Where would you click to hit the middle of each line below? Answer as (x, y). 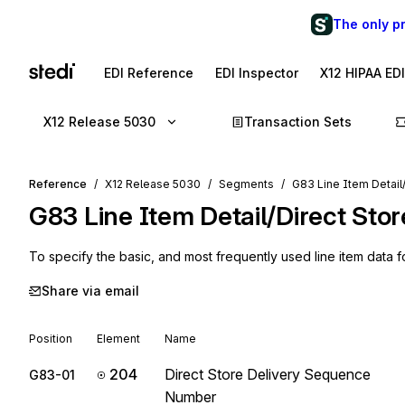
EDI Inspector (257, 73)
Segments (246, 184)
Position (51, 339)
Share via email (90, 291)
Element (118, 339)
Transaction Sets (298, 122)
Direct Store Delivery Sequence (268, 374)
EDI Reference (149, 73)
